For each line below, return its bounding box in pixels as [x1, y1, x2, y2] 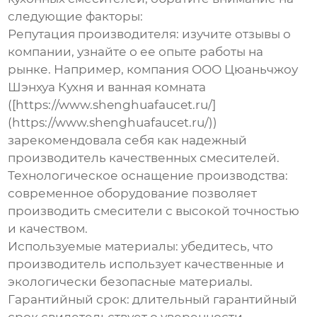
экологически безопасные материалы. [8, 275, 253, 289]
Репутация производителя [8, 27, 177, 42]
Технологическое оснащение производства [8, 168, 286, 183]
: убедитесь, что [175, 239, 274, 254]
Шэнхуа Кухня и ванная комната [8, 80, 207, 95]
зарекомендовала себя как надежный [8, 133, 248, 148]
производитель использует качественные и [8, 257, 285, 272]
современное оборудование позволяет [8, 186, 258, 201]
